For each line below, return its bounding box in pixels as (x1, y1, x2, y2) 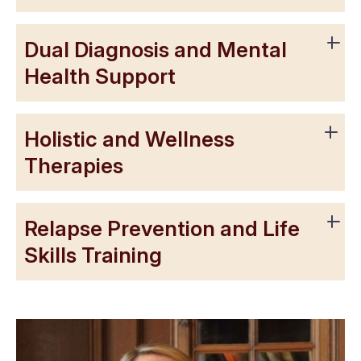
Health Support (24, 64, 176, 89)
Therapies (24, 153, 123, 178)
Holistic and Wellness (24, 127, 234, 151)
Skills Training (24, 243, 162, 268)
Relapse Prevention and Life (24, 216, 300, 241)
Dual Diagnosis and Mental (24, 37, 287, 62)
